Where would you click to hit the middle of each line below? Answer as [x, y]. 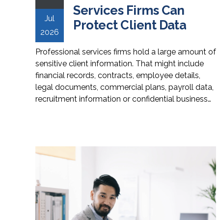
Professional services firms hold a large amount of [126, 52]
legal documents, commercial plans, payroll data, [124, 87]
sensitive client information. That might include [120, 63]
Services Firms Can [129, 10]
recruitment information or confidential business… [123, 99]
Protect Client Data [130, 25]
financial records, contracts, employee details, [118, 75]
